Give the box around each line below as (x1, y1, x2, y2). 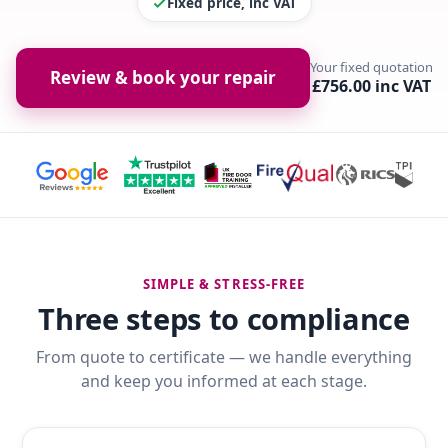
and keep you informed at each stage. (81, 370, 367, 393)
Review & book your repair (49, 66, 276, 90)
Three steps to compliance (38, 299, 410, 339)
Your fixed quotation (309, 58, 433, 77)
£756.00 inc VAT (311, 75, 431, 98)
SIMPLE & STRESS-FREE (143, 275, 305, 294)
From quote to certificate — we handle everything (36, 346, 412, 369)
